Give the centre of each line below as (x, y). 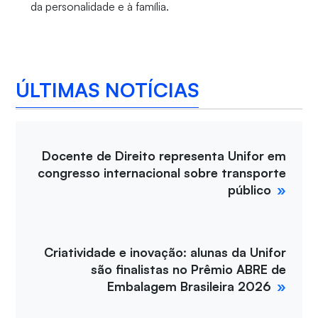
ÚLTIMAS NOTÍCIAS (108, 89)
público (250, 190)
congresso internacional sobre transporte (162, 173)
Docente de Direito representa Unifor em (164, 156)
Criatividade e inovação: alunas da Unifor (165, 252)
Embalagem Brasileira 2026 (190, 286)
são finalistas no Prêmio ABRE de (189, 269)
